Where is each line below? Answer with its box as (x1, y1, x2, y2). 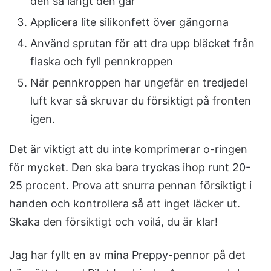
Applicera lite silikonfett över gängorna (30, 16, 229, 29)
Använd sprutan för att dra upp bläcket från (30, 37, 255, 50)
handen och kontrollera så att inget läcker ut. (9, 197, 240, 211)
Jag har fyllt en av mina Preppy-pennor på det (9, 249, 246, 262)
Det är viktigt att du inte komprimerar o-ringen (9, 143, 247, 156)
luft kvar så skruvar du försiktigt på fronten (30, 94, 251, 108)
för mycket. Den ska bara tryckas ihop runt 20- (9, 161, 250, 174)
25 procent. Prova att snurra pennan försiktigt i (9, 179, 252, 192)
